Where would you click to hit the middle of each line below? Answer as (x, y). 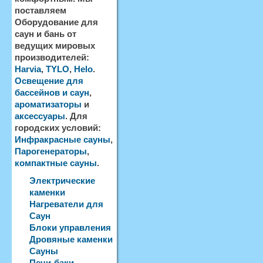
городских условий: (58, 128)
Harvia (28, 69)
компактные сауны (56, 163)
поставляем (41, 10)
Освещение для (49, 81)
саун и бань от (45, 34)
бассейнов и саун (52, 92)
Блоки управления (70, 227)
